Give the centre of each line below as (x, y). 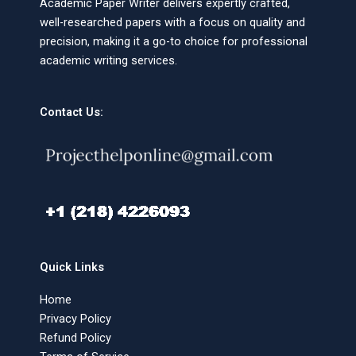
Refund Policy (75, 338)
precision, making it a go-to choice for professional (174, 41)
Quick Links (72, 267)
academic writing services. (108, 60)
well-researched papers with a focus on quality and (172, 22)
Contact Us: (72, 112)
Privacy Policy (75, 319)
